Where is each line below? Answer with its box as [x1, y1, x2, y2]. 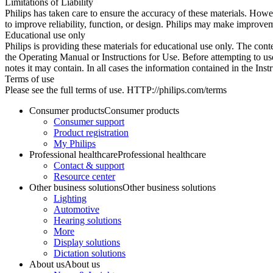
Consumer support [54, 116, 124, 127]
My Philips [54, 138, 96, 149]
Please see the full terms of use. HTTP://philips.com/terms [5, 85, 227, 95]
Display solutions [54, 237, 120, 247]
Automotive [54, 204, 99, 214]
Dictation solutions [54, 248, 126, 258]
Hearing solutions [54, 215, 121, 225]
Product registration [54, 127, 129, 138]
